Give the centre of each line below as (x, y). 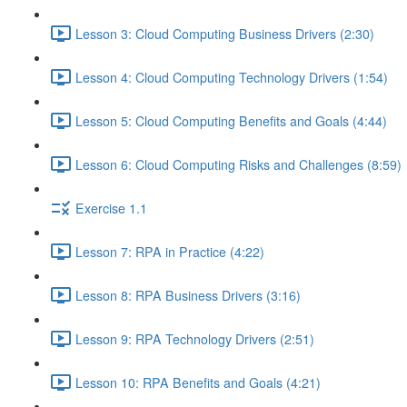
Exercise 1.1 (111, 208)
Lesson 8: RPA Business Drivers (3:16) (188, 295)
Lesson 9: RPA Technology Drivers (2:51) (195, 338)
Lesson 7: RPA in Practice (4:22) (170, 251)
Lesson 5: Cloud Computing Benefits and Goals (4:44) (231, 120)
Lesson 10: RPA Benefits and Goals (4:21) (198, 382)
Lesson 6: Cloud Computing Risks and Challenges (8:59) (238, 164)
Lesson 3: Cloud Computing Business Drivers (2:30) (225, 33)
